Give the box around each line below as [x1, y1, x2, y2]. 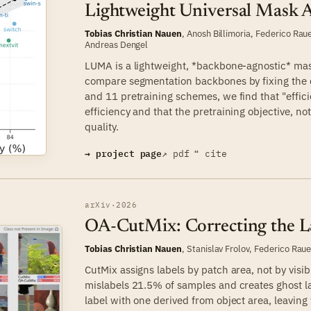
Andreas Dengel [85, 39, 149, 50]
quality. [85, 120, 119, 133]
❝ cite [194, 148, 228, 160]
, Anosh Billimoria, [181, 28, 255, 39]
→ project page [85, 146, 162, 161]
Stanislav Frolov [186, 243, 250, 254]
